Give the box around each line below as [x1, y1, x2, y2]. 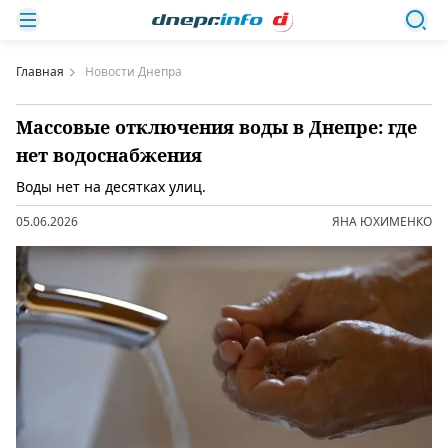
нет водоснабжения [16, 143, 202, 167]
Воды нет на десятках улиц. [16, 177, 206, 196]
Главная [16, 63, 64, 80]
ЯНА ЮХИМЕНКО [332, 213, 432, 230]
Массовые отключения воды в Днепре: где [16, 115, 417, 139]
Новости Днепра [85, 63, 182, 80]
